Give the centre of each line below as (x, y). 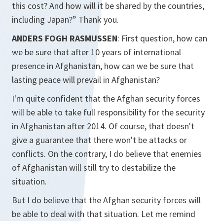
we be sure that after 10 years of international (96, 52)
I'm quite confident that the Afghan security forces (106, 98)
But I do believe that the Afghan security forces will (106, 200)
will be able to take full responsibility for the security (108, 112)
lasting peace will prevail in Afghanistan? (86, 80)
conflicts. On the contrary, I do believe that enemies (107, 154)
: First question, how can (162, 38)
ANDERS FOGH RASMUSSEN (65, 38)
